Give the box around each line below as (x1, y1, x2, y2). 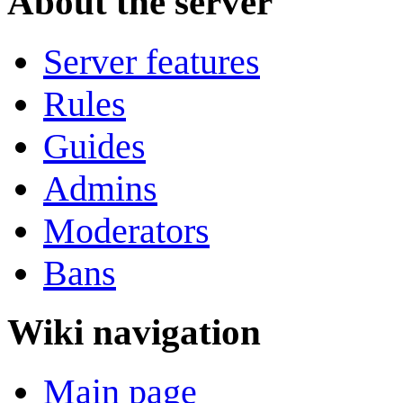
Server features (43, 40, 260, 82)
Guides (43, 125, 146, 166)
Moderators (43, 210, 210, 251)
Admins (43, 167, 157, 209)
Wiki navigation (7, 311, 261, 354)
